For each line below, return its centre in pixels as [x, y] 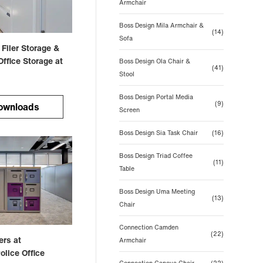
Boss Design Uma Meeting [157, 191]
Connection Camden [149, 227]
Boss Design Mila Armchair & [161, 25]
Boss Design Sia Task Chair [158, 133]
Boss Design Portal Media [156, 97]
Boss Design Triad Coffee [156, 156]
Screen [129, 110]
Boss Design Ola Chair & [154, 61]
